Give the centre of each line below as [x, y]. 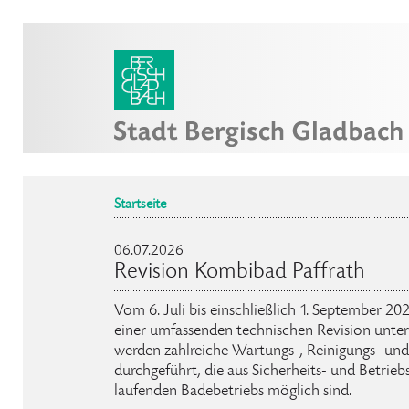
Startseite [140, 205]
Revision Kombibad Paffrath [240, 273]
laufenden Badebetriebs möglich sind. [233, 392]
